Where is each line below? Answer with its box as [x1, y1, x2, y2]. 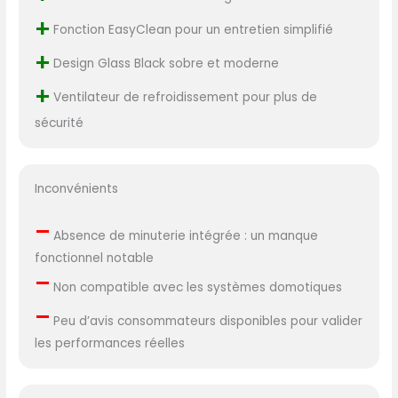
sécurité [34, 114, 84, 131]
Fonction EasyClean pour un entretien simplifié [49, 20, 333, 38]
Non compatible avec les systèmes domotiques [49, 279, 342, 297]
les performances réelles [34, 335, 185, 353]
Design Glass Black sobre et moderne [49, 54, 279, 72]
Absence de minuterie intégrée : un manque [49, 227, 318, 245]
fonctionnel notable [34, 250, 154, 267]
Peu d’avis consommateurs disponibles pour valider [49, 313, 362, 330]
